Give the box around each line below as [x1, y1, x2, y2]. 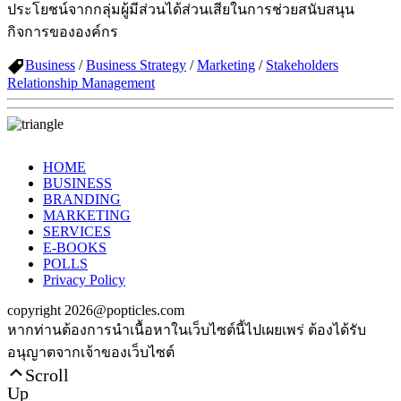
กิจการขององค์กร [7, 23, 118, 39]
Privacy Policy [43, 271, 125, 287]
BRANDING [43, 191, 121, 207]
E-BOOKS [43, 239, 107, 255]
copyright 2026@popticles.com [7, 302, 184, 318]
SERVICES [43, 223, 111, 239]
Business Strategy [86, 56, 186, 73]
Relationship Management [7, 74, 155, 90]
